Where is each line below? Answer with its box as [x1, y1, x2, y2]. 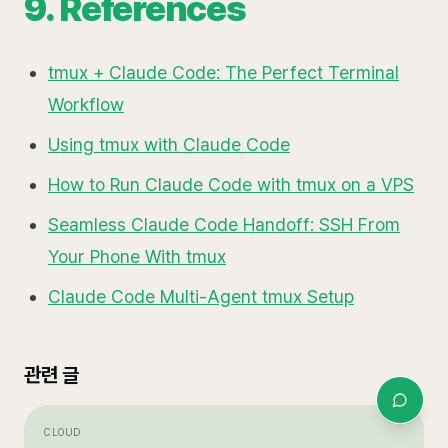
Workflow [48, 94, 124, 116]
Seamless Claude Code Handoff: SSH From [48, 214, 400, 236]
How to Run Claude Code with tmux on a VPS [48, 174, 414, 196]
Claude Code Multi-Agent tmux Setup [48, 286, 354, 308]
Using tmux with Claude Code [48, 134, 290, 156]
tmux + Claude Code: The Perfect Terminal [48, 62, 399, 84]
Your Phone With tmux [48, 246, 226, 268]
